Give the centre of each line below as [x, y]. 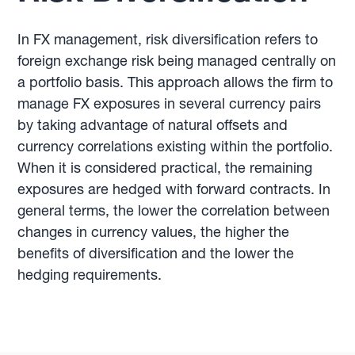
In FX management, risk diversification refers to [168, 39]
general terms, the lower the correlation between [174, 210]
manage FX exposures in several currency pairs [170, 103]
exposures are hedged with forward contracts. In [174, 189]
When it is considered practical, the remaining [165, 168]
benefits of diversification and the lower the [156, 253]
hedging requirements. [90, 275]
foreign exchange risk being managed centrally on [177, 61]
